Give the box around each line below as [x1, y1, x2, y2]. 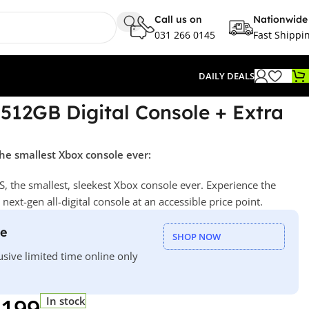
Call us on [154, 12, 202, 26]
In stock [46, 293, 86, 308]
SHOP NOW [172, 230, 221, 243]
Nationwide [253, 12, 308, 26]
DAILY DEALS [199, 70, 255, 82]
